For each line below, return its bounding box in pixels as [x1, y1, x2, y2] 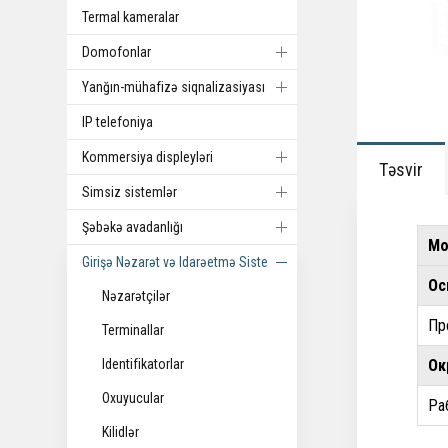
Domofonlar [82, 44, 152, 60]
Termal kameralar [82, 9, 180, 25]
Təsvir [379, 159, 424, 180]
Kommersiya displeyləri [82, 149, 214, 165]
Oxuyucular [102, 390, 165, 406]
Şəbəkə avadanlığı [82, 219, 184, 235]
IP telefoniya [82, 114, 154, 130]
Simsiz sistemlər [82, 184, 178, 200]
